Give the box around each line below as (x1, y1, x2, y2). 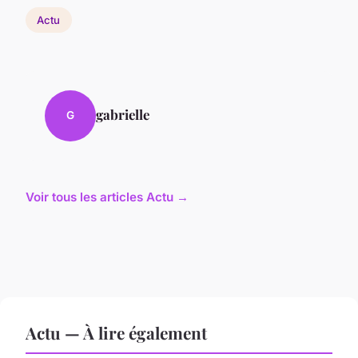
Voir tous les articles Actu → (26, 189, 189, 205)
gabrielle (96, 105, 149, 123)
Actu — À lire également (26, 320, 207, 344)
